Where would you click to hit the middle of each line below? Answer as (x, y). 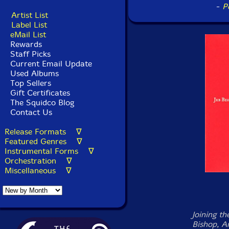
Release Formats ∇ (43, 132)
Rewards (26, 44)
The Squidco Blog (42, 102)
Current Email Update (50, 64)
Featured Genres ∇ (43, 141)
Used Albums (35, 73)
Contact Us (30, 112)
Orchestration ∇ (38, 161)
